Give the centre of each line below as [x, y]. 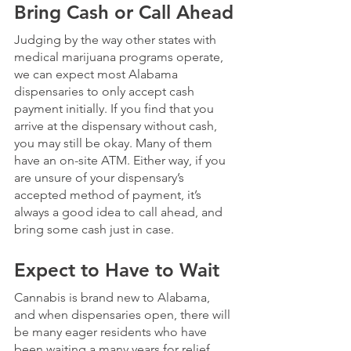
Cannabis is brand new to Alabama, [114, 297]
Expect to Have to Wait [117, 270]
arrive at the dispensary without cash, [117, 125]
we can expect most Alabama [98, 74]
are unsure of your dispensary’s [101, 177]
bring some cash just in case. [94, 229]
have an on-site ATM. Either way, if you [121, 160]
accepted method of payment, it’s [109, 194]
